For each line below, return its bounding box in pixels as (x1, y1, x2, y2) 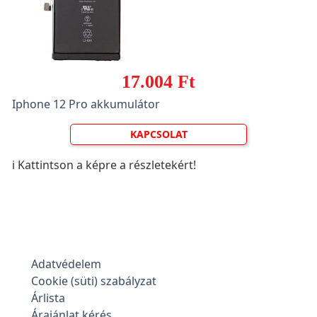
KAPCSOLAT (129, 127, 188, 141)
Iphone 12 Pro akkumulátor (12, 96, 160, 112)
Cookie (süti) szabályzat (31, 273, 156, 289)
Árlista (31, 290, 65, 306)
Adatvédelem (31, 256, 101, 272)
